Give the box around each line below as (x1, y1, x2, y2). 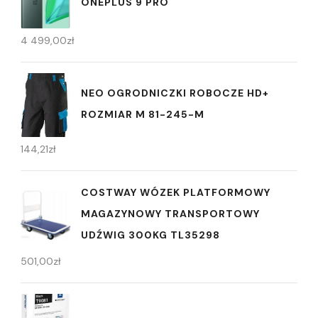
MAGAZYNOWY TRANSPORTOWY (81, 207, 260, 220)
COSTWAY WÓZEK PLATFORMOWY (81, 185, 270, 199)
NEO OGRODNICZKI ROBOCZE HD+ (81, 86, 269, 99)
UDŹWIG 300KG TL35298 (81, 228, 220, 241)
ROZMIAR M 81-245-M (81, 107, 204, 121)
